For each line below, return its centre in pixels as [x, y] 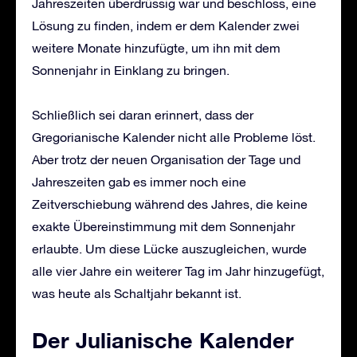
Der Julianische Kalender [163, 340]
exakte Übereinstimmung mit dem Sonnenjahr [163, 226]
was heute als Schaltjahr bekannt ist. [137, 293]
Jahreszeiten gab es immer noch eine [139, 181]
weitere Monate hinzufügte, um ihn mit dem [156, 47]
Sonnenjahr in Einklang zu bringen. [131, 70]
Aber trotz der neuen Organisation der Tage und [166, 159]
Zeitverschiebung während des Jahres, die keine [170, 204]
